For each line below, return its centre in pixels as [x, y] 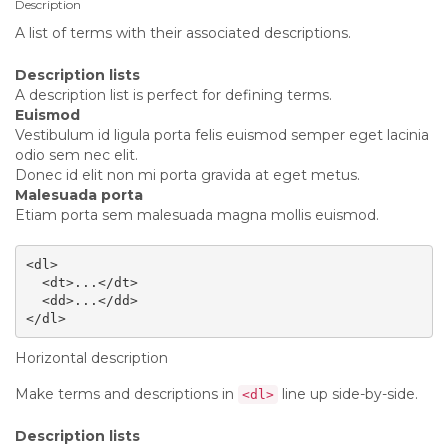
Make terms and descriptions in [126, 394]
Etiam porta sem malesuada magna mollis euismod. [197, 215]
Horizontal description [91, 358]
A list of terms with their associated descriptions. [183, 33]
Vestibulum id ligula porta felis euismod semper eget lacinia [222, 135]
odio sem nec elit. [76, 155]
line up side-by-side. [348, 394]
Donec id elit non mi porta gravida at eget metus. [187, 175]
